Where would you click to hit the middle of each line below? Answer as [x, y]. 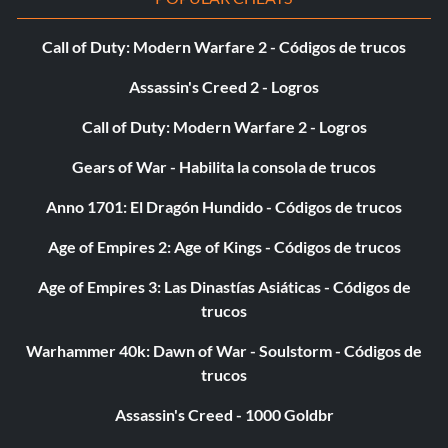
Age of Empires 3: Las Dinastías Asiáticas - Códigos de [224, 286]
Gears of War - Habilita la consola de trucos [224, 166]
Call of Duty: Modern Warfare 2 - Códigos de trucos [224, 46]
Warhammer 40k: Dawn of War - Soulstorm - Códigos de [224, 350]
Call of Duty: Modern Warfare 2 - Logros [224, 126]
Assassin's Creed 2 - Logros [224, 86]
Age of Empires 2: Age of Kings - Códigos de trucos [224, 246]
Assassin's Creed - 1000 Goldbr [224, 414]
